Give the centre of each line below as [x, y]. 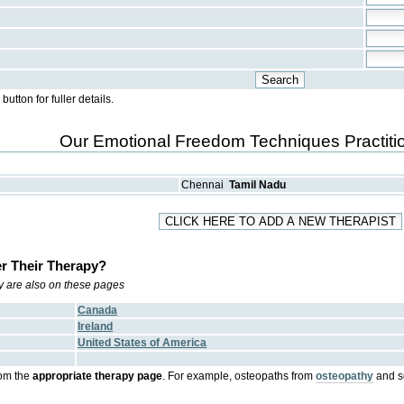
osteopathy [345, 376]
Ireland [96, 327]
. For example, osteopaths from [239, 376]
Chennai [203, 185]
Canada [98, 311]
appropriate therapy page [98, 376]
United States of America [142, 343]
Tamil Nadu [258, 185]
